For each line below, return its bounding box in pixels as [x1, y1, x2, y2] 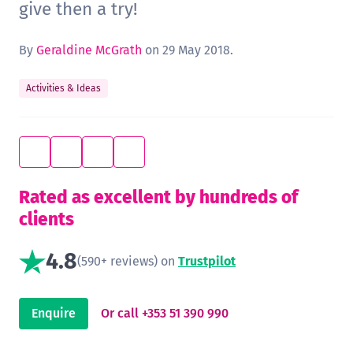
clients [19, 209, 74, 231]
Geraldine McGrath [36, 43, 142, 58]
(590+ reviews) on [77, 254, 178, 269]
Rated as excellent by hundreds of [19, 187, 298, 209]
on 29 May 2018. [142, 43, 233, 58]
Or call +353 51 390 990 [101, 306, 229, 321]
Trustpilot [178, 254, 236, 269]
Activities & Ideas [26, 83, 101, 95]
